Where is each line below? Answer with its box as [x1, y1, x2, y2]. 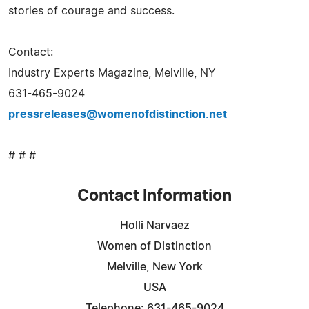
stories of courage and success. [8, 5, 175, 17]
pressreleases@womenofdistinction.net [8, 108, 227, 120]
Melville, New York [106, 261, 203, 272]
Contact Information [77, 188, 232, 204]
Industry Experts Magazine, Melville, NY [8, 67, 216, 79]
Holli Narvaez [119, 219, 190, 231]
